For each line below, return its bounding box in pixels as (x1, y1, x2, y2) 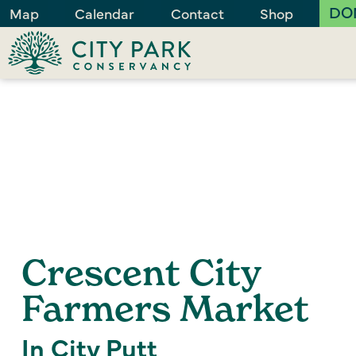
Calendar (75, 3, 135, 23)
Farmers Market (21, 286, 309, 330)
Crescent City (21, 250, 261, 294)
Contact (170, 3, 224, 23)
